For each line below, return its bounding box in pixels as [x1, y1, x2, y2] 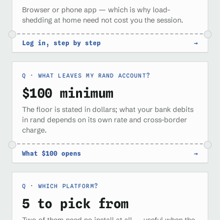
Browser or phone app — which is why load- [22, 5, 170, 14]
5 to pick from [22, 195, 129, 211]
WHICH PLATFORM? [38, 182, 98, 190]
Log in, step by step [22, 39, 101, 47]
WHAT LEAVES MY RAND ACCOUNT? [38, 72, 150, 79]
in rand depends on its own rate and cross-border [22, 115, 187, 124]
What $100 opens [22, 149, 81, 157]
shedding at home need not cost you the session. [22, 15, 183, 25]
